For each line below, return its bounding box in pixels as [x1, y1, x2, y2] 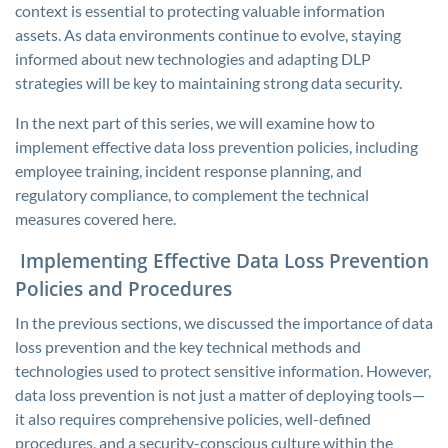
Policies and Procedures [15, 276, 232, 301]
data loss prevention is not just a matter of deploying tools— [15, 385, 425, 404]
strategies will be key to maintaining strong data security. [15, 73, 402, 92]
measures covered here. [15, 209, 176, 228]
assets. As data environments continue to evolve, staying [15, 25, 401, 44]
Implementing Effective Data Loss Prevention [15, 248, 429, 273]
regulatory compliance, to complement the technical [15, 185, 369, 204]
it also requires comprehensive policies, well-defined [15, 409, 371, 428]
